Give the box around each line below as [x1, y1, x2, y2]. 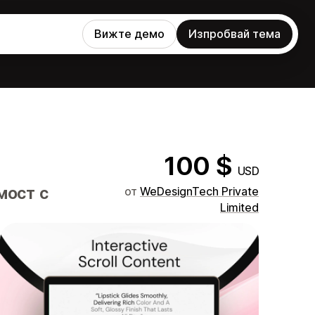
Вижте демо [94, 27, 165, 41]
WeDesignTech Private [140, 184, 259, 198]
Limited [220, 200, 259, 214]
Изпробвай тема [188, 27, 281, 41]
